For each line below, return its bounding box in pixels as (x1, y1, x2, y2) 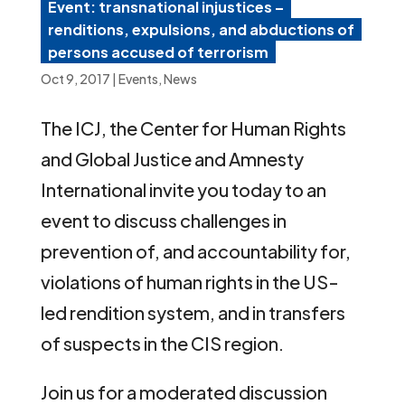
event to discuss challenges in (40, 208, 287, 231)
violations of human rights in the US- (40, 269, 339, 293)
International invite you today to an (40, 177, 326, 201)
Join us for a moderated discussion (40, 380, 327, 403)
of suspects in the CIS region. (40, 331, 284, 354)
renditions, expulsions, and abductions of (47, 19, 354, 39)
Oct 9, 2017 (40, 70, 110, 87)
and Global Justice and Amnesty (40, 146, 304, 170)
